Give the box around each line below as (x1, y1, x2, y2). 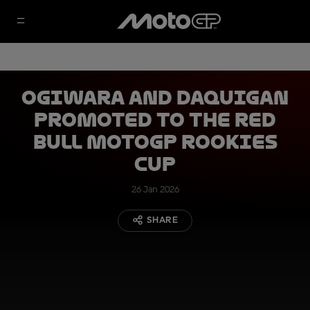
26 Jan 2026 (131, 185, 179, 194)
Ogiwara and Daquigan (21, 87, 289, 109)
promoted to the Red (34, 109, 276, 131)
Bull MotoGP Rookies (33, 131, 277, 153)
